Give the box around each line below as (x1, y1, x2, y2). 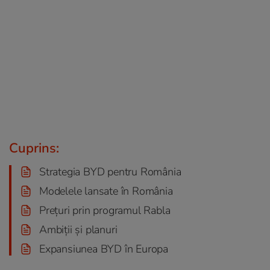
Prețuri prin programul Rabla (39, 202, 171, 218)
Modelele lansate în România (39, 183, 173, 198)
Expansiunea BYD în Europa (39, 241, 168, 256)
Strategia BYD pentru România (39, 164, 181, 179)
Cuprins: (9, 139, 59, 157)
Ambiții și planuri (39, 222, 118, 237)
